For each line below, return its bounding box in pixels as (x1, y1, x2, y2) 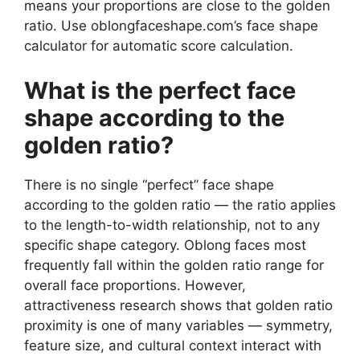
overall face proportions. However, (24, 276, 246, 293)
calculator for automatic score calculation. (24, 38, 293, 55)
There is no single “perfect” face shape (24, 176, 274, 193)
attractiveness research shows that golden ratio (24, 297, 333, 313)
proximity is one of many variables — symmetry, (24, 317, 333, 333)
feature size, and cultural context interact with (24, 337, 321, 354)
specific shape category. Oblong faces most (24, 236, 306, 253)
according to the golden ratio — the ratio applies (24, 196, 336, 213)
